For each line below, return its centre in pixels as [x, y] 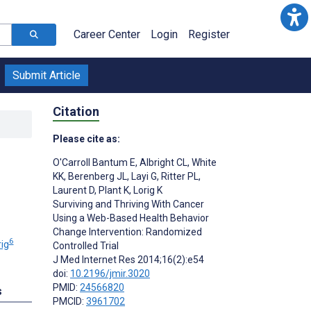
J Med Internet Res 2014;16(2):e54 [128, 259]
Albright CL [162, 162]
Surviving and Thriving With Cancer [128, 204]
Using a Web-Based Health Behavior [131, 218]
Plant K [113, 190]
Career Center [107, 34]
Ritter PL [179, 176]
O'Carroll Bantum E [94, 162]
